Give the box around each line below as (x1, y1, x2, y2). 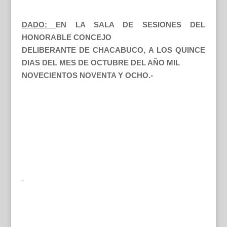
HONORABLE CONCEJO (21, 33, 111, 42)
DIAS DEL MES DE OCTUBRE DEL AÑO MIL (21, 58, 180, 67)
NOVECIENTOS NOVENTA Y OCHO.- (21, 71, 153, 80)
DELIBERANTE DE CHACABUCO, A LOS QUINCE (21, 46, 206, 54)
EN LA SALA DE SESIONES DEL (56, 20, 206, 29)
